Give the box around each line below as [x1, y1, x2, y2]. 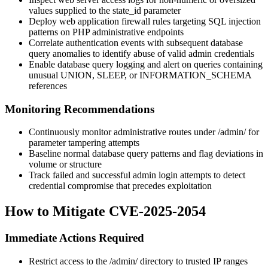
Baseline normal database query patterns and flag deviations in [29, 148, 263, 159]
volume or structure [29, 159, 102, 170]
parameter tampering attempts [29, 138, 139, 148]
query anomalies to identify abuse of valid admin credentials [29, 48, 254, 59]
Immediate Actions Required [5, 232, 144, 245]
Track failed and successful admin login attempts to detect [29, 170, 245, 181]
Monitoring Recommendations [5, 102, 154, 115]
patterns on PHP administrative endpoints [29, 26, 184, 37]
